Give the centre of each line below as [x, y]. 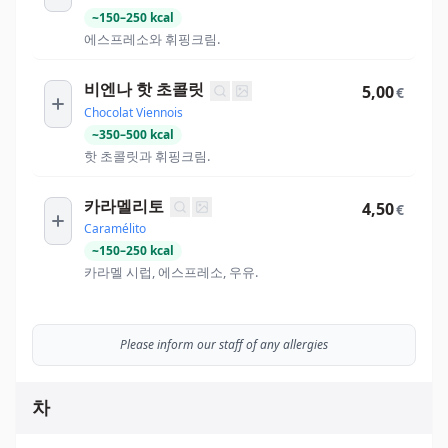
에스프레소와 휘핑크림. [152, 39]
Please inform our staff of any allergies [224, 345]
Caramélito [115, 229]
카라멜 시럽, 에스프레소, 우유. [171, 272]
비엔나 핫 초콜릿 [144, 89]
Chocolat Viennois [133, 112]
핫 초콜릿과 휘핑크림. [147, 155]
